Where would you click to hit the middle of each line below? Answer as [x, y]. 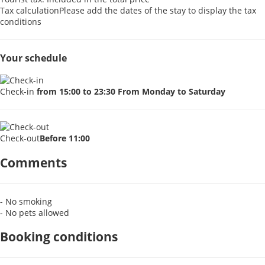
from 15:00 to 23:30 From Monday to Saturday [131, 92]
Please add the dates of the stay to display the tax [158, 11]
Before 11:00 [65, 138]
